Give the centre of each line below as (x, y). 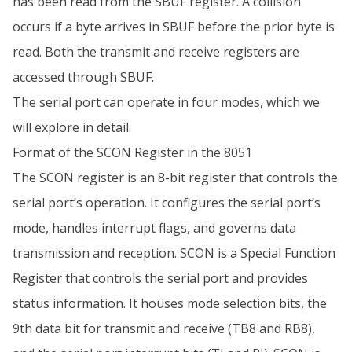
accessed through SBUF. (83, 77)
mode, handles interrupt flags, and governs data (154, 228)
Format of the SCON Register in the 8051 (132, 152)
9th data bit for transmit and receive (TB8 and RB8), (164, 328)
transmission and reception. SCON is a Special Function (174, 253)
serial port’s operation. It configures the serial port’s (167, 203)
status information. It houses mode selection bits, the (170, 303)
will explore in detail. (72, 127)
